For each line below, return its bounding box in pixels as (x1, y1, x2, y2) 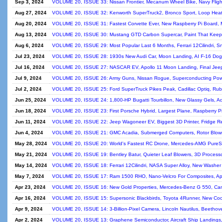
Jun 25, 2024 (15, 97, 46, 103)
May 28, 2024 (15, 141, 47, 146)
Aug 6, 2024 (15, 43, 44, 48)
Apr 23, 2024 (15, 184, 46, 190)
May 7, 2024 (15, 173, 44, 179)
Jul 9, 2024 (15, 75, 42, 81)
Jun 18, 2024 (15, 108, 46, 113)
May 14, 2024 (15, 163, 47, 168)
